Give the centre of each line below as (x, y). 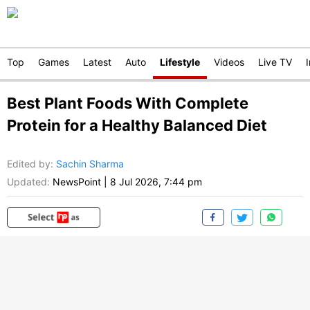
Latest (97, 62)
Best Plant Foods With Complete (128, 103)
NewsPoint (77, 182)
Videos (229, 62)
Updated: (28, 182)
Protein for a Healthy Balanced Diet (137, 125)
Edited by (29, 164)
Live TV (275, 62)
